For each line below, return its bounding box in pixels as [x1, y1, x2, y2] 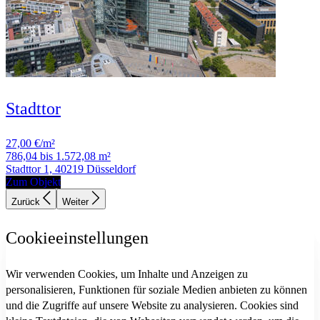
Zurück [11, 196, 43, 208]
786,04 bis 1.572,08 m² [6, 150, 111, 163]
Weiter [62, 196, 91, 208]
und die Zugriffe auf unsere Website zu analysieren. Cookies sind [6, 299, 299, 312]
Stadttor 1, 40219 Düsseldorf [6, 163, 136, 176]
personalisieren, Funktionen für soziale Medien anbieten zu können [6, 284, 307, 296]
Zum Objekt [6, 176, 61, 189]
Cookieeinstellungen [6, 229, 149, 248]
